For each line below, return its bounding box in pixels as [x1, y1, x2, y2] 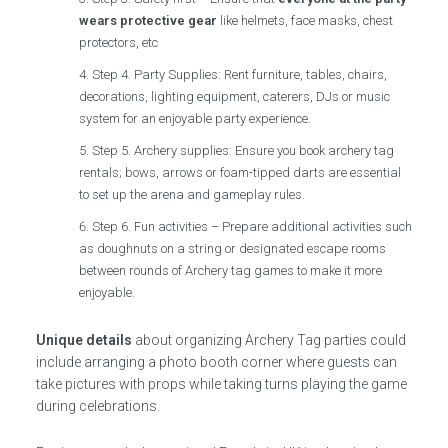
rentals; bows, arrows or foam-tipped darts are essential [79, 164, 402, 180]
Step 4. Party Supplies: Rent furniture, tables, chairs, [92, 66, 388, 82]
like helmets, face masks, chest [217, 12, 394, 28]
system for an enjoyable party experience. [79, 110, 312, 126]
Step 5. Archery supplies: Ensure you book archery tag [92, 142, 395, 158]
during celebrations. [35, 397, 160, 414]
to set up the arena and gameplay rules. [79, 186, 306, 202]
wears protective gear [79, 12, 218, 28]
